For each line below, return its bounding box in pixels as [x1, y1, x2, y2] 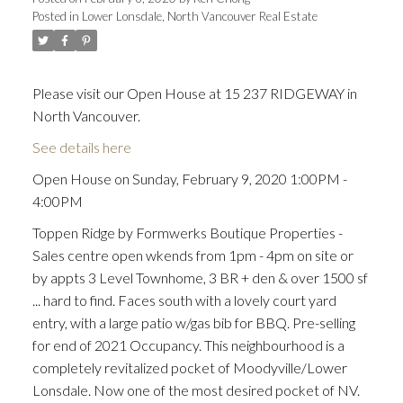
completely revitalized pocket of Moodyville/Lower [31, 359, 347, 377]
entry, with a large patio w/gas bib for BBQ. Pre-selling [31, 314, 355, 332]
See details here [31, 139, 131, 157]
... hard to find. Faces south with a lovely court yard [31, 291, 336, 309]
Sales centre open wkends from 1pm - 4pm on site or [31, 246, 354, 264]
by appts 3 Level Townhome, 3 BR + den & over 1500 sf [31, 269, 368, 287]
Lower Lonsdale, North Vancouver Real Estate [81, 9, 318, 24]
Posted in [31, 9, 79, 24]
